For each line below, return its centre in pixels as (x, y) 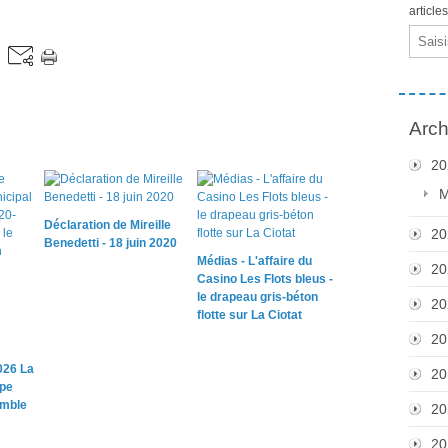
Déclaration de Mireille (107, 224)
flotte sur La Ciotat (249, 314)
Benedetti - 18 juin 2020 (110, 242)
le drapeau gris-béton (257, 296)
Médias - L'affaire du (254, 260)
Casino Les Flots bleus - (264, 278)
